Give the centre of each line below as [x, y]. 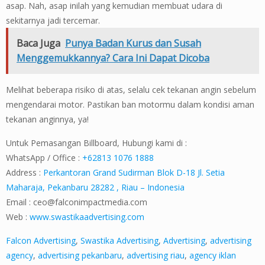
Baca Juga [38, 43]
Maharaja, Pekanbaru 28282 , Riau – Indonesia [95, 188]
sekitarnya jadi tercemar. [53, 21]
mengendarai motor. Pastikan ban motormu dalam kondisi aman [130, 105]
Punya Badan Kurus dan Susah [133, 43]
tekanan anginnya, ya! [47, 119]
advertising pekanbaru [80, 256]
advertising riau [156, 256]
